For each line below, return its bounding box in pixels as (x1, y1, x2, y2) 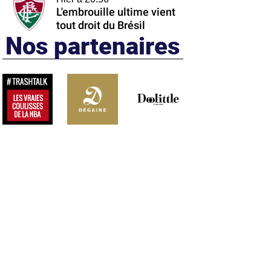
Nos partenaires (5, 28, 180, 62)
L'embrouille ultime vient (56, 6, 175, 18)
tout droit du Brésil (56, 19, 145, 31)
